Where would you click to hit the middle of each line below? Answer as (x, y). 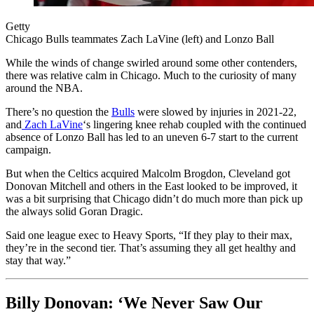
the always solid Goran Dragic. (74, 212)
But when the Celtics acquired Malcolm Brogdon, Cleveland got (148, 174)
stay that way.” (38, 261)
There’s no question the (59, 112)
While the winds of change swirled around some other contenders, (151, 63)
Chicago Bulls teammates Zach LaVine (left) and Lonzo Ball (140, 39)
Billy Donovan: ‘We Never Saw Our (134, 303)
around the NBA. (44, 88)
